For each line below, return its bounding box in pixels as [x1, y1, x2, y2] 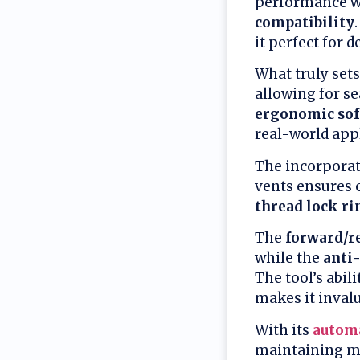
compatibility [255, 13, 354, 31]
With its [255, 321, 313, 339]
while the [255, 249, 323, 268]
